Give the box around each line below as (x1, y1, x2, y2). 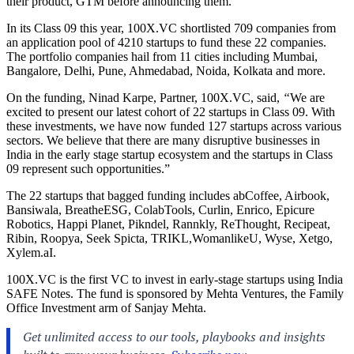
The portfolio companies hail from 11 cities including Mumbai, (6, 49, 318, 63)
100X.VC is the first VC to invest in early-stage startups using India (6, 272, 343, 286)
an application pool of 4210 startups (6, 35, 184, 49)
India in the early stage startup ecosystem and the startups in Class (6, 147, 333, 161)
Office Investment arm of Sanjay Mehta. (6, 300, 206, 314)
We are (290, 90, 325, 104)
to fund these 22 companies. (187, 35, 326, 49)
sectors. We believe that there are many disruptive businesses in (6, 133, 320, 147)
